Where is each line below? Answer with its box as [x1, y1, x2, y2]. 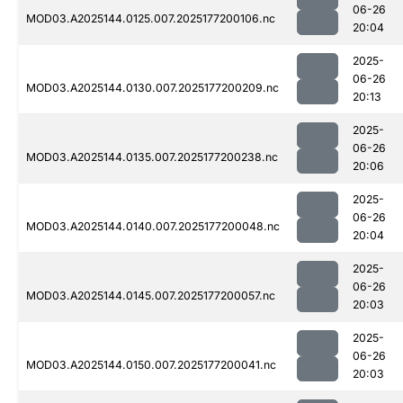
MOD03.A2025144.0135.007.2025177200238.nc [26, 150, 278, 165]
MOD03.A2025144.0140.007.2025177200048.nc [26, 219, 280, 234]
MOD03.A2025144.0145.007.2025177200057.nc [26, 289, 275, 303]
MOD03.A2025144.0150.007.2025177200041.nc [26, 358, 276, 372]
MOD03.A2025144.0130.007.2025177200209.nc [26, 81, 279, 95]
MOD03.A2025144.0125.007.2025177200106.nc [26, 12, 275, 26]
